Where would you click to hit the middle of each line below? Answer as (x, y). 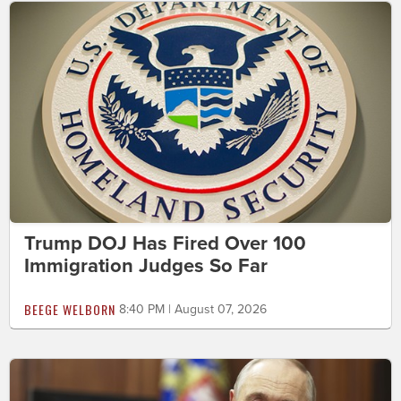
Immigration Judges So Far (146, 266)
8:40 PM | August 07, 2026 (193, 310)
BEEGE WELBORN (70, 310)
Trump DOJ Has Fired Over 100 (165, 244)
